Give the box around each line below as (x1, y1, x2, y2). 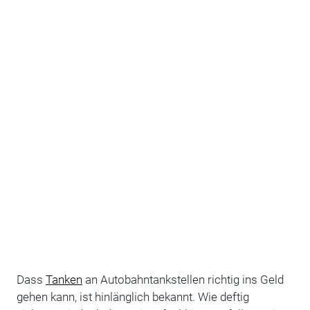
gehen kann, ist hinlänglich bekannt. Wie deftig (16, 290, 249, 304)
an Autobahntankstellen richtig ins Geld (82, 273, 284, 287)
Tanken (45, 273, 82, 287)
